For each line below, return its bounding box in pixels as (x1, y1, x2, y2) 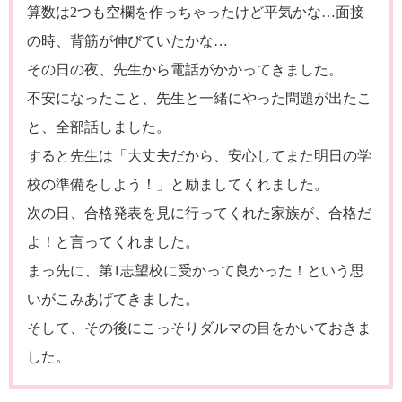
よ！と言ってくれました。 (27, 233, 199, 249)
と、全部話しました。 (27, 118, 170, 135)
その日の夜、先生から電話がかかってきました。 (27, 61, 343, 77)
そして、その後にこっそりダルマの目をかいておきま (27, 319, 371, 336)
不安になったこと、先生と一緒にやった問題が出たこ (27, 90, 371, 106)
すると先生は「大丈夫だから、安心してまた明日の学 (27, 147, 371, 163)
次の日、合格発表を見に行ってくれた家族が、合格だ (27, 205, 371, 221)
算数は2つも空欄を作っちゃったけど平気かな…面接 (27, 4, 364, 20)
